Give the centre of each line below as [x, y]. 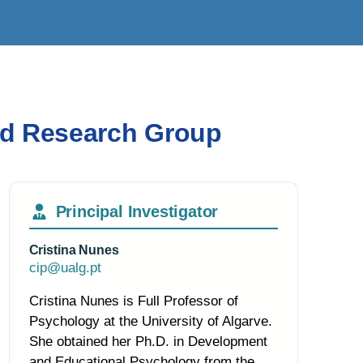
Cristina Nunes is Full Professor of [133, 301]
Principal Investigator [137, 212]
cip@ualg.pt [65, 268]
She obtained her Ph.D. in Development [148, 342]
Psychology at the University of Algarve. [150, 321]
